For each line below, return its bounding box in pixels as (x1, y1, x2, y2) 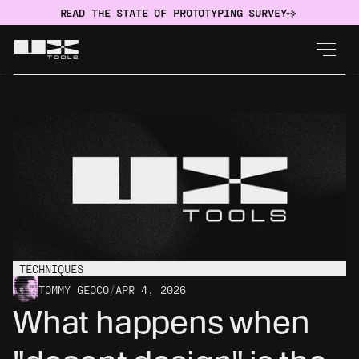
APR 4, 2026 (115, 282, 186, 296)
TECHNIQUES (19, 262, 83, 276)
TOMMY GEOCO (38, 282, 109, 296)
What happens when (13, 303, 310, 341)
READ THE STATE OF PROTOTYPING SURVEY (59, 5, 287, 19)
